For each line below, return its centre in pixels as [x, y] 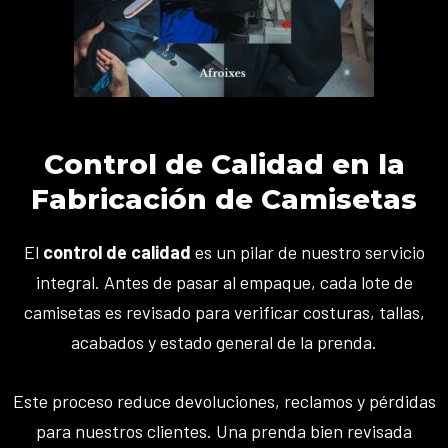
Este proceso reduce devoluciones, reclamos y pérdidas [224, 400]
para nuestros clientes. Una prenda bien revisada [224, 430]
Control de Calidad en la [224, 163]
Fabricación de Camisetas [224, 198]
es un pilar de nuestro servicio [307, 251]
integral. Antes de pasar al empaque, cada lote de [224, 281]
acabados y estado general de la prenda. [224, 341]
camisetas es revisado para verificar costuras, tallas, [224, 311]
